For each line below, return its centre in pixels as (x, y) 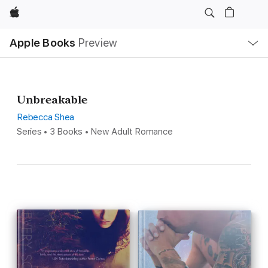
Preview (98, 43)
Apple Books (43, 43)
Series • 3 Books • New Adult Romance (95, 132)
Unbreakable (52, 100)
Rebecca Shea (46, 117)
